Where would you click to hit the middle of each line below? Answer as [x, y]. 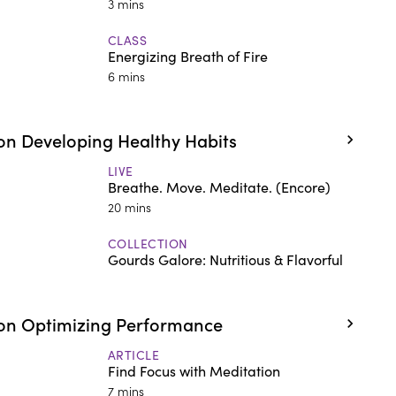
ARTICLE [133, 354]
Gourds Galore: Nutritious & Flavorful [225, 259]
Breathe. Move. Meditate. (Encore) [219, 187]
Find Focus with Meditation [194, 370]
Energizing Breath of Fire [187, 56]
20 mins [129, 206]
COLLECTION [148, 243]
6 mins [126, 76]
